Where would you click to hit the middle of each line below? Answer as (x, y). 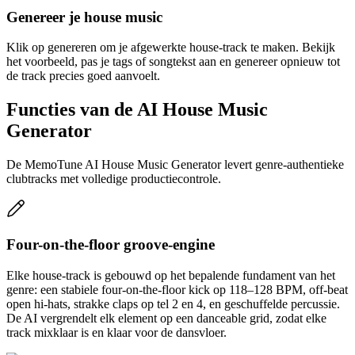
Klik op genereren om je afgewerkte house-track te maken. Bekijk (171, 48)
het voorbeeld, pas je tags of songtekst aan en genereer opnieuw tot (173, 62)
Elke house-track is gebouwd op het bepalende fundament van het (171, 275)
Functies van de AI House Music (137, 110)
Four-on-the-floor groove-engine (111, 244)
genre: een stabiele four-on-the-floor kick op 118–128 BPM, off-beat (177, 289)
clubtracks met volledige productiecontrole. (114, 179)
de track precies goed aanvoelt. (83, 76)
